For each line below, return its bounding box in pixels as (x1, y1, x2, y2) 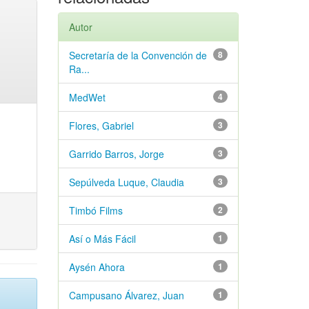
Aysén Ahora (68, 260, 125, 274)
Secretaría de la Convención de (68, 48, 207, 62)
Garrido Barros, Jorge (68, 147, 164, 161)
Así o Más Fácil (68, 232, 136, 246)
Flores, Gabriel (68, 119, 134, 132)
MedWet (68, 90, 106, 104)
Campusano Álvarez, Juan (68, 288, 184, 302)
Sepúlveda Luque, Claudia (68, 175, 184, 189)
